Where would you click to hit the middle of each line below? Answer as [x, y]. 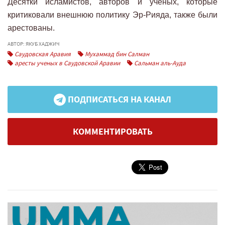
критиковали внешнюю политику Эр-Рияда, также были [113, 15]
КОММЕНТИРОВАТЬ [113, 132]
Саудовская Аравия [42, 54]
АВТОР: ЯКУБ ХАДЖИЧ [34, 44]
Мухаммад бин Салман [116, 54]
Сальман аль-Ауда [159, 63]
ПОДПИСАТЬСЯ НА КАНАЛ [119, 100]
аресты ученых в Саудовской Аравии [67, 63]
